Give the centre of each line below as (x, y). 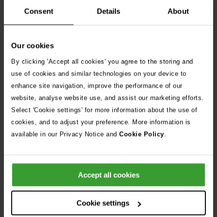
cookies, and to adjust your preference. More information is (101, 122)
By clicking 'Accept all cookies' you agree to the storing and (102, 61)
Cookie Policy (142, 134)
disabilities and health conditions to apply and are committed (107, 11)
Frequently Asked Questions (108, 166)
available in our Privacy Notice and (65, 134)
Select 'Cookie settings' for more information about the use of (104, 110)
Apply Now (31, 94)
